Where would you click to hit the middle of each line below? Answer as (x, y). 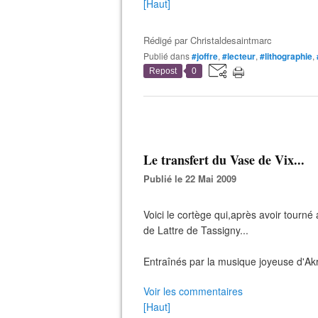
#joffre (205, 56)
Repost (163, 71)
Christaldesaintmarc (231, 40)
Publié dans (169, 56)
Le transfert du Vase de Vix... (224, 160)
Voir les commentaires (193, 291)
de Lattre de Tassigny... (196, 230)
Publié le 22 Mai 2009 (193, 179)
